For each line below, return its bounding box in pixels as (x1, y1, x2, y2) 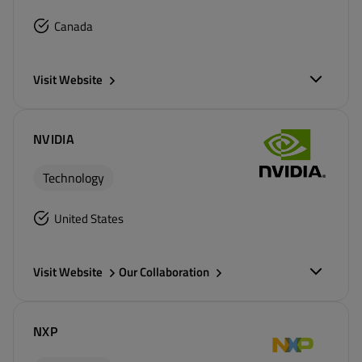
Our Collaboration (119, 263, 209, 281)
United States (54, 209, 124, 228)
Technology (43, 168, 104, 187)
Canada (54, 17, 93, 36)
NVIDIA (33, 129, 74, 149)
